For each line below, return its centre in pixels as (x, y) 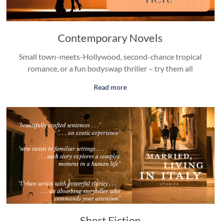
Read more (110, 87)
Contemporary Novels (110, 37)
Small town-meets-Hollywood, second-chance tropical (110, 56)
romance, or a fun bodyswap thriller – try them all (110, 68)
